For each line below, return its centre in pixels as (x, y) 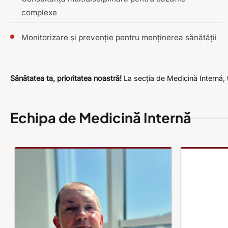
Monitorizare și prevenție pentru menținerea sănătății (119, 38)
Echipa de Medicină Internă (101, 118)
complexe (39, 13)
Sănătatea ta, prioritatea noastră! (66, 78)
